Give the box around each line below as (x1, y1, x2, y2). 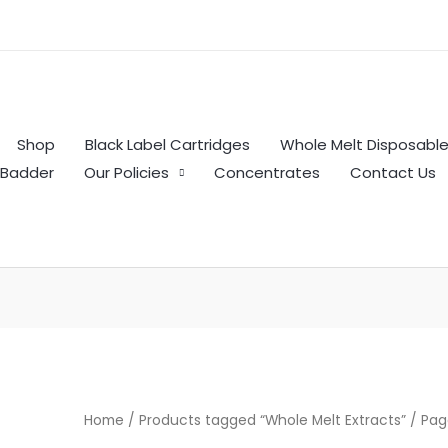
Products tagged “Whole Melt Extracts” (139, 411, 407, 431)
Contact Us (350, 161, 436, 183)
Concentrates (214, 161, 320, 183)
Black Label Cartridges (85, 134, 250, 156)
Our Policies (84, 161, 169, 183)
